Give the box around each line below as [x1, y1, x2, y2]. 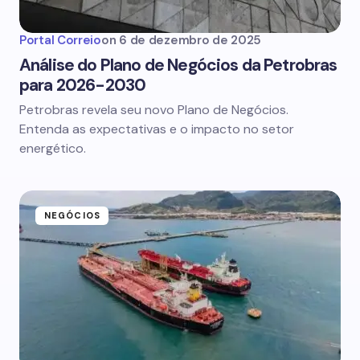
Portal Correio [19, 32, 101, 48]
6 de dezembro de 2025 [119, 32, 261, 48]
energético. [19, 140, 86, 157]
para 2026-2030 [19, 74, 146, 96]
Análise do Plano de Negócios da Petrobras [19, 54, 337, 76]
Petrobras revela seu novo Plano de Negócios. [19, 101, 288, 118]
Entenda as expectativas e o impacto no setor [19, 121, 294, 137]
